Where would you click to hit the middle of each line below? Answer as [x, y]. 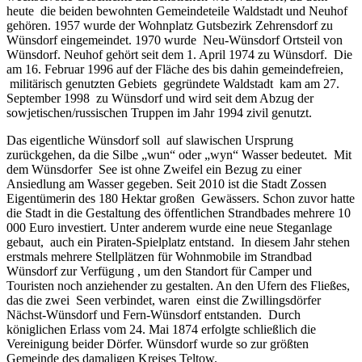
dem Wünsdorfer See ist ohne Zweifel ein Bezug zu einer [154, 169]
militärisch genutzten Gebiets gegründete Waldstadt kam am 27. [173, 83]
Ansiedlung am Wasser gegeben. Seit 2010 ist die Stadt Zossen [166, 183]
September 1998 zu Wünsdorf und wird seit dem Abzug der [160, 98]
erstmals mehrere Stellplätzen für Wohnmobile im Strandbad [159, 256]
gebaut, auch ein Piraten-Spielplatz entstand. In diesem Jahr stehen [178, 242]
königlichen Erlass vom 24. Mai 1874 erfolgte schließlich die [161, 329]
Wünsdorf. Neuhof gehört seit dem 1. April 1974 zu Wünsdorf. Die [179, 54]
